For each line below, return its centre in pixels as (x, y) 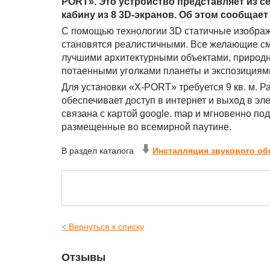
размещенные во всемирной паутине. (146, 127)
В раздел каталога (98, 151)
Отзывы (83, 257)
